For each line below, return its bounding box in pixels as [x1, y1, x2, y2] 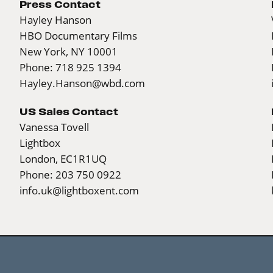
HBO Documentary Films [19, 29, 137, 42]
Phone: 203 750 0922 [19, 168, 121, 181]
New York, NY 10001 [19, 44, 118, 58]
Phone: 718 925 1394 [19, 60, 121, 74]
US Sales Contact [19, 105, 118, 117]
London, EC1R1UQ [19, 152, 107, 165]
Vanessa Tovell [19, 120, 89, 133]
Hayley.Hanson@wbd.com [19, 76, 145, 90]
